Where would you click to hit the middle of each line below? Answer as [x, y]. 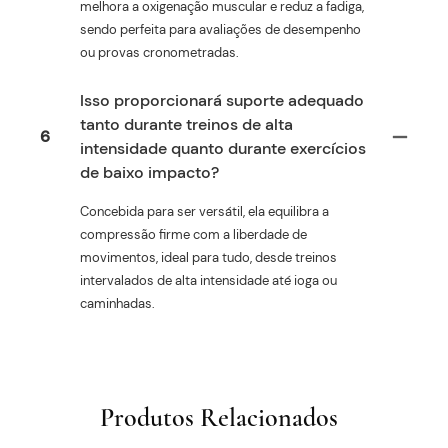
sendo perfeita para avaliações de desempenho [220, 29]
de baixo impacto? [149, 172]
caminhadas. [117, 303]
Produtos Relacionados [219, 418]
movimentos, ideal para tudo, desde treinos [208, 257]
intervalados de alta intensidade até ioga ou [208, 280]
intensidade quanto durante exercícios [223, 148]
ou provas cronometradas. [159, 52]
